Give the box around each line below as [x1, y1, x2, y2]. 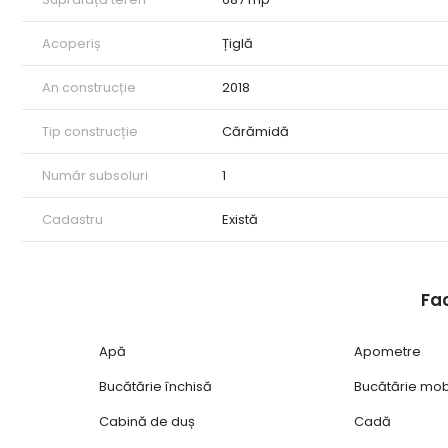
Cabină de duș [99, 412, 196, 432]
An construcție [42, 78, 136, 98]
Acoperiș [42, 34, 101, 54]
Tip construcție [42, 122, 138, 142]
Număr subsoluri [42, 166, 148, 186]
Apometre [354, 342, 422, 362]
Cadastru [42, 210, 103, 230]
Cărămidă [222, 122, 290, 142]
